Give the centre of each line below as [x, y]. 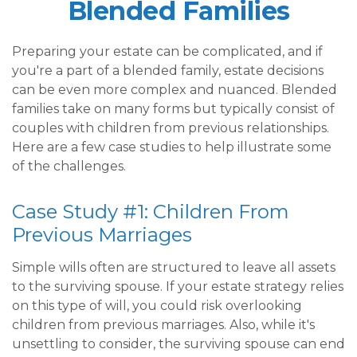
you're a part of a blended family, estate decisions [168, 71]
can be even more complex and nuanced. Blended [175, 90]
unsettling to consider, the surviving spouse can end [178, 344]
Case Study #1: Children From [151, 212]
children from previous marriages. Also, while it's [163, 325]
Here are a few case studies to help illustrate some [172, 147]
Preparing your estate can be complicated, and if [167, 51]
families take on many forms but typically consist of [173, 109]
